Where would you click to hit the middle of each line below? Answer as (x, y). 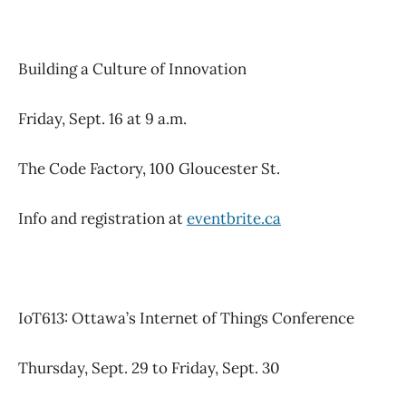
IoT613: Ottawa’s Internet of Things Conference (186, 319)
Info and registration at (102, 219)
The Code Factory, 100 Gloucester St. (149, 169)
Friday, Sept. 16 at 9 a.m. (102, 119)
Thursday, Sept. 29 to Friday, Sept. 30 (149, 368)
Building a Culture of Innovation (132, 69)
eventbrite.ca (234, 219)
